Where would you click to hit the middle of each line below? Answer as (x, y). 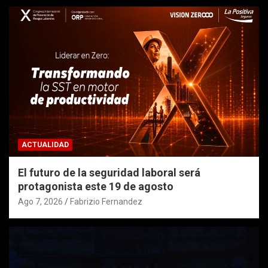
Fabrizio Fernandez (106, 201)
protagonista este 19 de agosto (96, 186)
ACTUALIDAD (45, 144)
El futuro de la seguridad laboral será (109, 172)
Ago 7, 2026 (40, 201)
